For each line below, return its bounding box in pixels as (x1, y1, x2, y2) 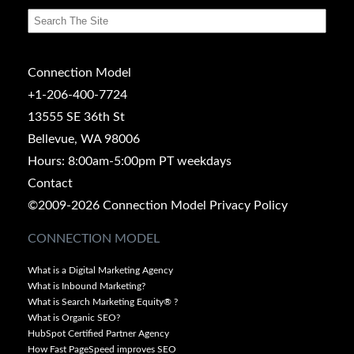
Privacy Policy (209, 198, 288, 212)
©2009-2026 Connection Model (28, 198, 206, 212)
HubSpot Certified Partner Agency (28, 328, 169, 338)
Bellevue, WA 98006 (28, 132, 140, 145)
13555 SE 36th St (28, 110, 125, 123)
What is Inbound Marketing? (28, 281, 145, 291)
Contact (28, 176, 73, 190)
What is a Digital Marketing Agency (28, 265, 173, 275)
